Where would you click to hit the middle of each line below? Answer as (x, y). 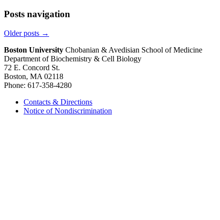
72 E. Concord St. (32, 67)
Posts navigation (37, 14)
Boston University (34, 50)
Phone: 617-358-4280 (38, 85)
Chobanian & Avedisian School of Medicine (133, 50)
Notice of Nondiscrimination (68, 110)
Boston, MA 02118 (34, 76)
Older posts (23, 33)
